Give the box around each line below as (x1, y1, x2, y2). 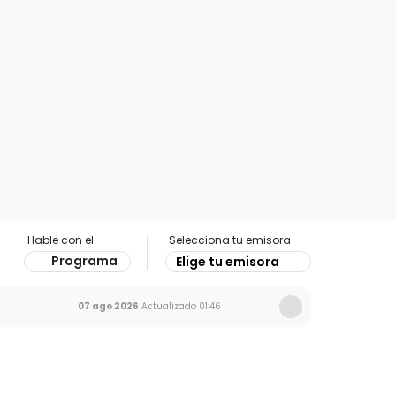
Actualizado (139, 300, 196, 313)
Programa (51, 252, 118, 270)
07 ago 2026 (78, 300, 139, 313)
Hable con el (27, 232, 94, 247)
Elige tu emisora (176, 253, 279, 270)
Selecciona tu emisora (169, 232, 291, 247)
